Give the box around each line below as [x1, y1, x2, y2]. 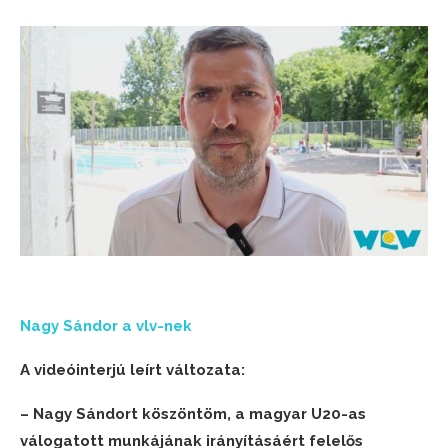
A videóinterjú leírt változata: [20, 360, 245, 379]
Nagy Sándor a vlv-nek [20, 316, 192, 335]
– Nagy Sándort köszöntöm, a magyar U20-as [20, 404, 366, 423]
